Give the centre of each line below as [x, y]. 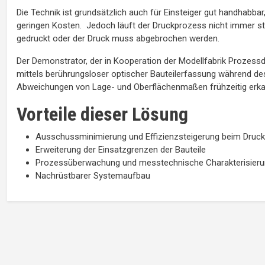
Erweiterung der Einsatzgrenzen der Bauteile [121, 149]
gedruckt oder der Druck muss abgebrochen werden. [118, 38]
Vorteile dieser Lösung [102, 114]
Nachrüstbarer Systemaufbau [93, 175]
